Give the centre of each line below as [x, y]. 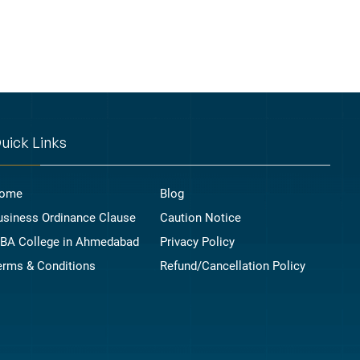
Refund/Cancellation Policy [232, 266]
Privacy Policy [197, 241]
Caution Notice [200, 217]
